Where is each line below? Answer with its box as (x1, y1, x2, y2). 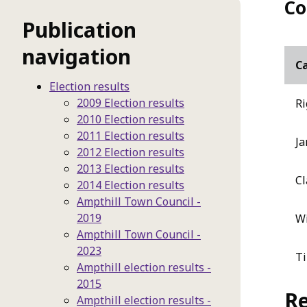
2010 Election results (77, 112, 184, 127)
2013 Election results (77, 161, 184, 176)
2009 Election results (77, 95, 184, 110)
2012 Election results (77, 145, 184, 160)
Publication (22, 16, 136, 44)
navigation (22, 42, 131, 71)
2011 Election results (77, 128, 184, 143)
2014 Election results (77, 177, 184, 193)
